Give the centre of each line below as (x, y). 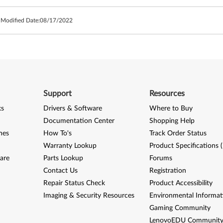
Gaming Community (180, 208)
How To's (57, 133)
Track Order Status (178, 133)
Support (57, 94)
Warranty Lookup (70, 146)
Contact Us (60, 171)
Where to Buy (171, 109)
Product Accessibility (181, 183)
